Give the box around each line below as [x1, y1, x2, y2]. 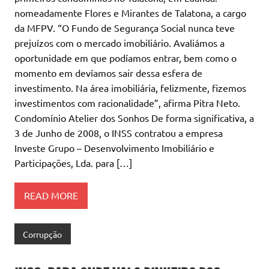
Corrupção [23, 228, 62, 240]
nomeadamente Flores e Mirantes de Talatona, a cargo [14, 6, 246, 19]
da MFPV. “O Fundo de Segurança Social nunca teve [14, 21, 235, 34]
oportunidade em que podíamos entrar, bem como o [14, 51, 237, 64]
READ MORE [24, 189, 78, 202]
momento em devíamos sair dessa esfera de [14, 66, 202, 79]
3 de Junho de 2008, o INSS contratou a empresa [14, 126, 223, 139]
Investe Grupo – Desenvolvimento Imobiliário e [14, 141, 214, 154]
